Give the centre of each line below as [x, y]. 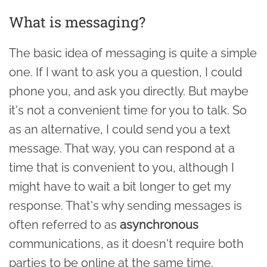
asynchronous [159, 224]
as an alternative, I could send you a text [120, 129]
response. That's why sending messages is [125, 205]
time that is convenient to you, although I [122, 167]
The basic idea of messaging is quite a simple [133, 53]
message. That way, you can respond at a [122, 148]
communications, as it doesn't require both [126, 243]
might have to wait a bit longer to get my [120, 186]
